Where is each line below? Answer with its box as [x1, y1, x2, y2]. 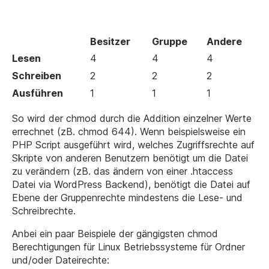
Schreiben [12, 70, 61, 82]
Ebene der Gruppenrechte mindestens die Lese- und [12, 192, 243, 204]
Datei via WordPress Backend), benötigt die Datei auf [12, 178, 250, 190]
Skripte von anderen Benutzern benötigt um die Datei [12, 152, 248, 164]
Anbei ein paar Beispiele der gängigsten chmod [12, 228, 218, 240]
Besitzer [90, 35, 130, 47]
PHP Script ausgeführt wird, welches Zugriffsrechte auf [12, 139, 255, 151]
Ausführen [12, 87, 63, 99]
